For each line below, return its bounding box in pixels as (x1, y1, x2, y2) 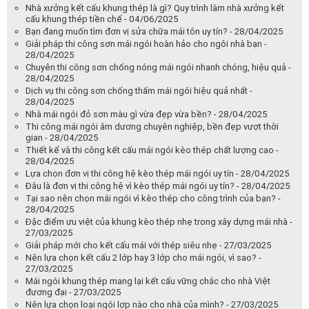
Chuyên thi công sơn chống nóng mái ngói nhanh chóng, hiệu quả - (26, 61, 291, 72)
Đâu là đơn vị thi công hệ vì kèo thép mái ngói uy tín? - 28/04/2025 (26, 180, 290, 191)
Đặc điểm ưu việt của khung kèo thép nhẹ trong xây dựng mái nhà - (26, 216, 292, 227)
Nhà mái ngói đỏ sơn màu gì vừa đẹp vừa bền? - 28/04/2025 (26, 108, 268, 119)
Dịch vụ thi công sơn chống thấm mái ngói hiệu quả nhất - (26, 85, 252, 96)
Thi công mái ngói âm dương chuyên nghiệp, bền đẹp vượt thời (26, 121, 279, 132)
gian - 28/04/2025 (26, 132, 99, 143)
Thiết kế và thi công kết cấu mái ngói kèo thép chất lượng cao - (26, 144, 279, 155)
